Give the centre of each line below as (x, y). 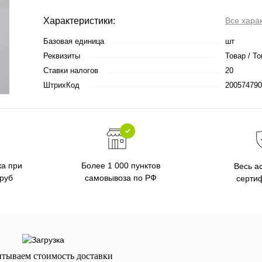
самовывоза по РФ (121, 178)
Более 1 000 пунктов (121, 166)
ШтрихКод (61, 85)
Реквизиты (62, 56)
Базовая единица (74, 41)
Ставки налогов (71, 70)
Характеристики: (79, 21)
